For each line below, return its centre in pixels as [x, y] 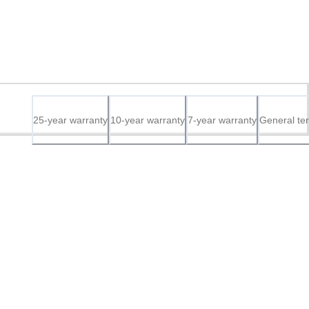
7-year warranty [222, 120]
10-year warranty [148, 120]
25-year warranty [70, 120]
